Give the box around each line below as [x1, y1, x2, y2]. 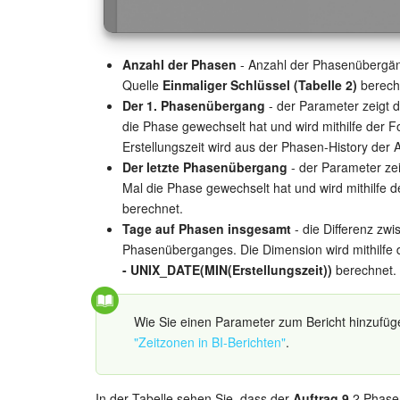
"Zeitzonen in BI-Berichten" [134, 333, 286, 352]
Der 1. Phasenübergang [122, 96, 265, 115]
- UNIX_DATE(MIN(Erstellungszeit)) [122, 261, 332, 279]
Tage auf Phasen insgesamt [122, 220, 291, 238]
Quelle [122, 76, 162, 95]
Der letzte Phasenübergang [122, 158, 287, 177]
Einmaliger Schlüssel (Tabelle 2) [162, 76, 357, 95]
